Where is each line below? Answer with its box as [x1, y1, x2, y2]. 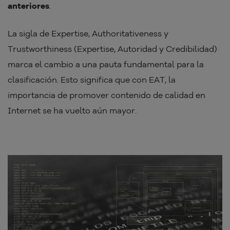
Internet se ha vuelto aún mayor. [8, 105, 137, 116]
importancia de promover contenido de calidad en [8, 90, 205, 101]
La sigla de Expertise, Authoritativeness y [8, 28, 168, 39]
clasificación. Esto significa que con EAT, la [8, 74, 176, 85]
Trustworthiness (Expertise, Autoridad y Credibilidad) [8, 44, 217, 54]
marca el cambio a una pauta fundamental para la [8, 59, 204, 70]
